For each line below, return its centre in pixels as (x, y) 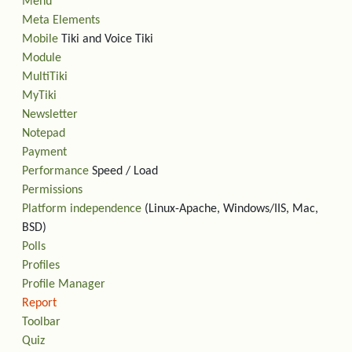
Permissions (52, 190)
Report (39, 303)
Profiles (41, 265)
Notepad (44, 133)
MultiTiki (45, 77)
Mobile (40, 39)
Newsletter (50, 114)
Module (42, 58)
